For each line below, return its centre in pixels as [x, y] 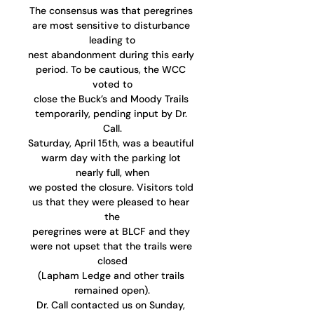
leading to [112, 40]
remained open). [112, 291]
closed [112, 261]
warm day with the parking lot [112, 158]
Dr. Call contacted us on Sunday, [112, 305]
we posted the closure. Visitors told [112, 187]
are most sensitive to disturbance [112, 26]
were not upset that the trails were [112, 246]
